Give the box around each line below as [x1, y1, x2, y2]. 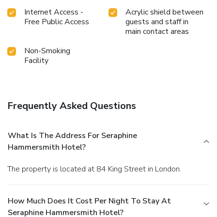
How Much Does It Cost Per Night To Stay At [8, 195, 171, 206]
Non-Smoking [24, 45, 70, 56]
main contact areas [125, 26, 189, 37]
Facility [24, 55, 48, 66]
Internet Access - [24, 6, 83, 17]
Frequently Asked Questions [7, 99, 136, 112]
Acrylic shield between [125, 6, 203, 17]
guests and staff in [125, 16, 188, 27]
